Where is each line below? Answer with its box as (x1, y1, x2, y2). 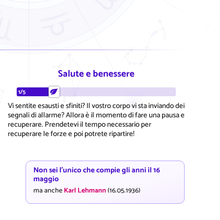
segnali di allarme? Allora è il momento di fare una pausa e (8, 109, 185, 121)
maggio (33, 173, 59, 185)
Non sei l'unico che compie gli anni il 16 (33, 164, 160, 176)
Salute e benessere (58, 66, 135, 82)
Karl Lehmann (64, 185, 106, 196)
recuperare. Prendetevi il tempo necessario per (8, 118, 151, 131)
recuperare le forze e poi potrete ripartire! (8, 127, 135, 140)
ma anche (33, 185, 64, 196)
